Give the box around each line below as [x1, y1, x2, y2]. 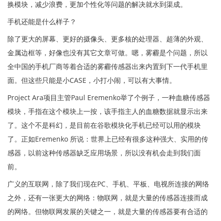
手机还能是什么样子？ [7, 16, 76, 26]
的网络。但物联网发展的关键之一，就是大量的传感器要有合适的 [7, 206, 208, 216]
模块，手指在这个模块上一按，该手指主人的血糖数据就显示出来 [7, 106, 208, 116]
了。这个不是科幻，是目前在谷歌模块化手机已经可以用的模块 [7, 120, 201, 130]
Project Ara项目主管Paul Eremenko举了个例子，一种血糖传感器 [7, 92, 210, 102]
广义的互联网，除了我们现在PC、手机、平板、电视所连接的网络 [7, 179, 209, 188]
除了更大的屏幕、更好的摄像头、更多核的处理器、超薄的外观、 [7, 34, 208, 43]
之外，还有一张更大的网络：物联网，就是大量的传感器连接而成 [7, 192, 208, 202]
